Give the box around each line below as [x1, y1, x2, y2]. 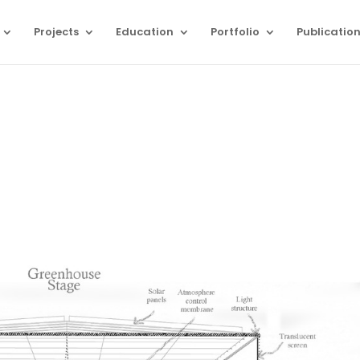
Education [116, 24, 174, 39]
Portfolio [211, 24, 260, 39]
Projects [34, 24, 79, 39]
